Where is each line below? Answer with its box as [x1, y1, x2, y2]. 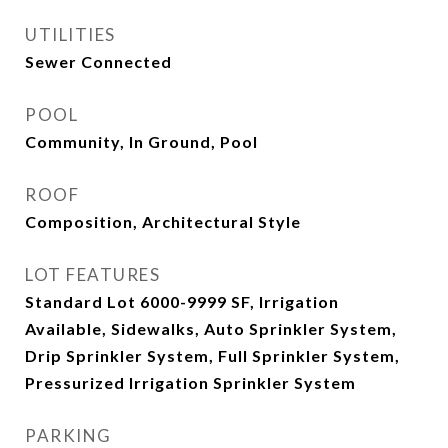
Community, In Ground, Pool [25, 132, 258, 151]
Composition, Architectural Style [25, 212, 301, 231]
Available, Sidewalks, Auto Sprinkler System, [25, 319, 397, 338]
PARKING [25, 425, 112, 446]
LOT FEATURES [25, 264, 160, 285]
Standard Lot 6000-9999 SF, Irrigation [25, 292, 339, 311]
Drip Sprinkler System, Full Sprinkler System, [25, 346, 400, 365]
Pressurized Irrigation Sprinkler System [25, 373, 356, 392]
